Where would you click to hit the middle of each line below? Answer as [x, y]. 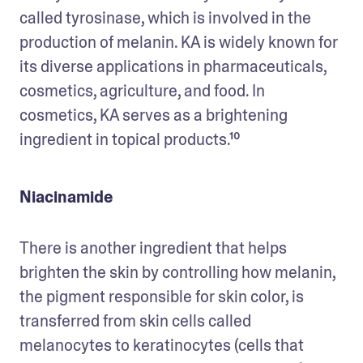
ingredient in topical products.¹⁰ [130, 139]
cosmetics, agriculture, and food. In [142, 90]
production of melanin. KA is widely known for [179, 42]
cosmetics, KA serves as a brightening [154, 115]
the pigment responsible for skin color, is [162, 296]
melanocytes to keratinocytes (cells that [162, 345]
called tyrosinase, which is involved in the [165, 17]
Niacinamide [66, 196]
